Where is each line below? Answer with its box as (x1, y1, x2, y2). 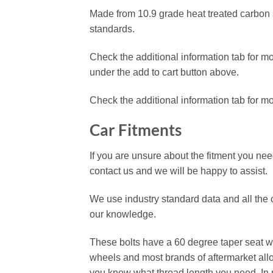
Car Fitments (90, 121, 182, 140)
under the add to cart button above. (90, 66, 239, 77)
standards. (90, 23, 135, 34)
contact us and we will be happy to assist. (90, 166, 268, 177)
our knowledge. (90, 208, 156, 219)
